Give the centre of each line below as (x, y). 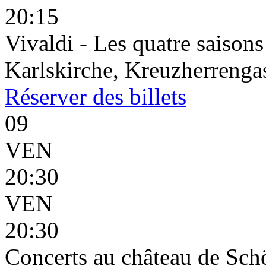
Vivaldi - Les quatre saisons (134, 43)
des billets (137, 96)
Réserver (46, 96)
